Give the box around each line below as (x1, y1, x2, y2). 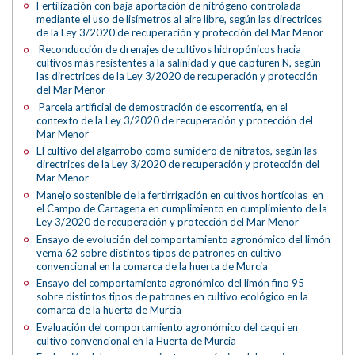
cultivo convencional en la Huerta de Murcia (36, 334, 237, 347)
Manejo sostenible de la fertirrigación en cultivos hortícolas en (36, 189, 324, 202)
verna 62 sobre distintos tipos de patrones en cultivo (36, 246, 282, 259)
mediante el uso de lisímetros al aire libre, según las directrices (36, 12, 323, 25)
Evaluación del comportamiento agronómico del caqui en (36, 320, 299, 334)
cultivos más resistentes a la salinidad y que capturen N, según (36, 56, 322, 70)
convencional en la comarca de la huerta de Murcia (36, 259, 269, 273)
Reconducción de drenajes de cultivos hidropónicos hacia (36, 43, 302, 56)
